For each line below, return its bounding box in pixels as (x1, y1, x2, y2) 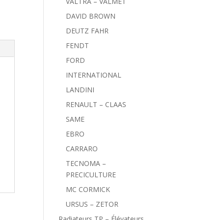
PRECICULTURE (66, 170, 116, 179)
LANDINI (66, 85, 95, 94)
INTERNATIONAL (66, 70, 122, 80)
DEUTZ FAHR (66, 26, 109, 35)
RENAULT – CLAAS (66, 100, 127, 109)
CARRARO (66, 144, 98, 153)
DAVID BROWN (66, 11, 116, 21)
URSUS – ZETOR (66, 199, 119, 209)
